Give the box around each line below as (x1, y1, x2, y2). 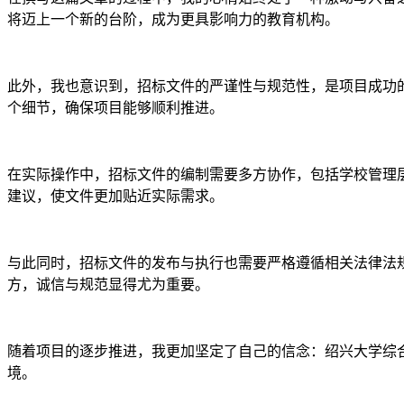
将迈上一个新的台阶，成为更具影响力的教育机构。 (7, 12, 339, 28)
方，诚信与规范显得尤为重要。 (7, 277, 209, 293)
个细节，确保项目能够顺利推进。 (7, 100, 224, 116)
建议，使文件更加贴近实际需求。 (7, 188, 224, 205)
